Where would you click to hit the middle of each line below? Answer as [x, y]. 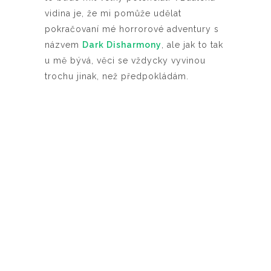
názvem [64, 45]
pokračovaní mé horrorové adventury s [132, 29]
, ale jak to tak [192, 45]
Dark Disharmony [122, 45]
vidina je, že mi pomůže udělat [113, 14]
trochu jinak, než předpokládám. [117, 77]
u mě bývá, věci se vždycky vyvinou [125, 61]
